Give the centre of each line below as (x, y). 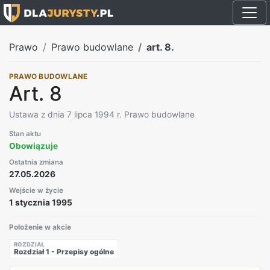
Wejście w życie (36, 190)
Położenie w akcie (40, 228)
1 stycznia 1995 (41, 202)
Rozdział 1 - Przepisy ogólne (64, 252)
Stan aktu (25, 133)
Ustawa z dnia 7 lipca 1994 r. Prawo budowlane (102, 114)
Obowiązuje (33, 146)
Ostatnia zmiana (36, 162)
